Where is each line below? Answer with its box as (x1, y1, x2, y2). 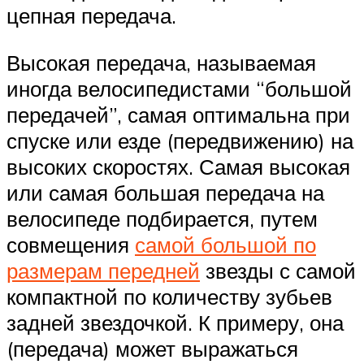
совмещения (6, 231, 135, 258)
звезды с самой (200, 257, 356, 284)
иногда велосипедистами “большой (6, 75, 352, 102)
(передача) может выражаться (6, 335, 298, 362)
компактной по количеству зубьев (6, 283, 332, 310)
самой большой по (135, 231, 316, 258)
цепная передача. (6, 2, 176, 28)
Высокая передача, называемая (6, 49, 316, 76)
